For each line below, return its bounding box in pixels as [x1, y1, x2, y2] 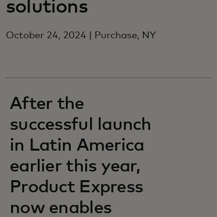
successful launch [10, 116, 152, 134]
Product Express [10, 179, 143, 196]
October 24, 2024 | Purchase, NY [6, 31, 156, 40]
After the [10, 95, 84, 113]
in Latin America [10, 137, 144, 155]
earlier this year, [10, 158, 140, 175]
